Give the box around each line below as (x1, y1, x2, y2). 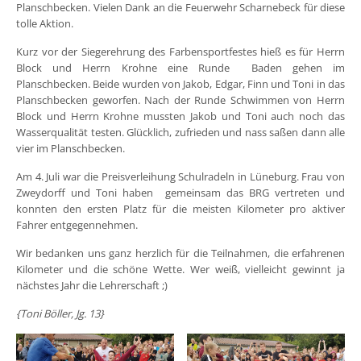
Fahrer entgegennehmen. (16, 217, 138, 232)
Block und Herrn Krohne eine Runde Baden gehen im (16, 60, 345, 75)
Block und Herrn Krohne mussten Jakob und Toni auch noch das (16, 108, 345, 123)
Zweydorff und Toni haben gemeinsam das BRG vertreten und (16, 185, 345, 200)
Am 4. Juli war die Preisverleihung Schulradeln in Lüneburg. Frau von (16, 168, 345, 184)
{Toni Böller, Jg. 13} (16, 305, 104, 321)
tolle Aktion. (16, 15, 73, 31)
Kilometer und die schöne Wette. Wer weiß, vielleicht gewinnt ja (16, 261, 345, 276)
